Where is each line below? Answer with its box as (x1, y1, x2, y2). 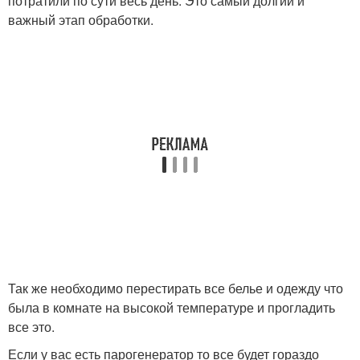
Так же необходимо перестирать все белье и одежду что (8, 278, 343, 297)
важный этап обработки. (8, 10, 153, 29)
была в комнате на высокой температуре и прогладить (8, 297, 335, 317)
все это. (8, 317, 55, 336)
